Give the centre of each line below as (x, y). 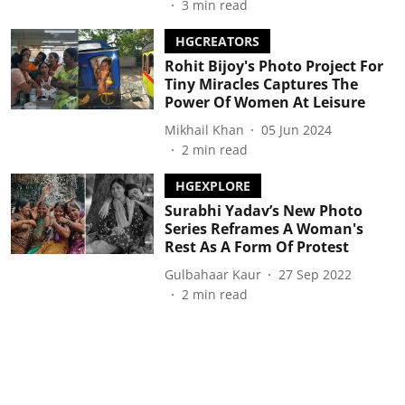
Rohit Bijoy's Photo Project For (273, 66)
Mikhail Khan (204, 129)
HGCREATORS (217, 41)
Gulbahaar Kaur (212, 274)
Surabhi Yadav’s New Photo (263, 211)
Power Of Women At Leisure (264, 102)
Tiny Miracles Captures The (261, 84)
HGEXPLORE (212, 186)
